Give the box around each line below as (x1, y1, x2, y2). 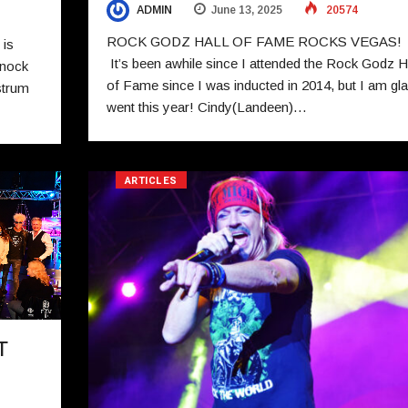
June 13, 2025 (210, 4, 282, 17)
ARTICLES (124, 173, 178, 189)
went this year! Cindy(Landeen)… (106, 99, 307, 116)
